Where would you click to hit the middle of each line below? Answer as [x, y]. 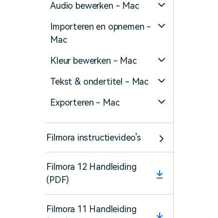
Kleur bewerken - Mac [93, 61]
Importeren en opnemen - [101, 27]
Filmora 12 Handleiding [91, 167]
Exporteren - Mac [85, 102]
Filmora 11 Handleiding [91, 209]
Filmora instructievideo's [94, 137]
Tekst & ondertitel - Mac [100, 82]
